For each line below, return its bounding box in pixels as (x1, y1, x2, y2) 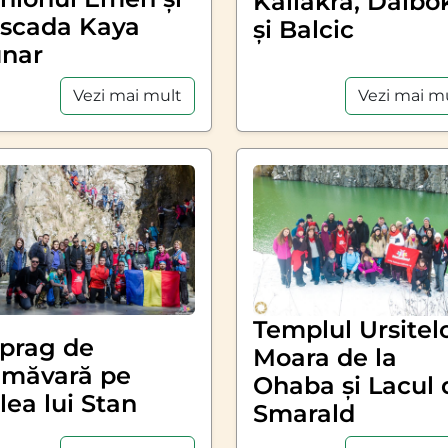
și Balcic (252, 14, 354, 44)
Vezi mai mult (72, 86, 182, 106)
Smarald (252, 398, 355, 428)
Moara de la (252, 342, 397, 372)
